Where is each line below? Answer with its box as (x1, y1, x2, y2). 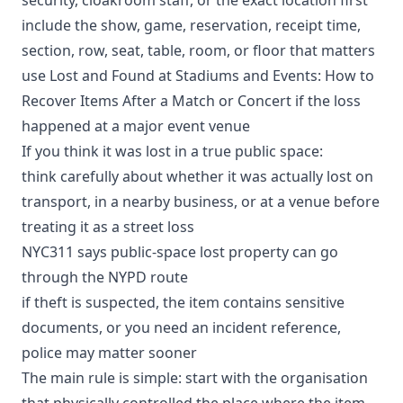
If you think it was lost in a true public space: (22, 140, 323, 161)
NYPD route (108, 266, 188, 287)
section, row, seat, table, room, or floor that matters (22, 40, 375, 60)
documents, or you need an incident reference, (22, 317, 341, 337)
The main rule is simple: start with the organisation (22, 367, 368, 388)
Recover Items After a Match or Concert (22, 90, 291, 111)
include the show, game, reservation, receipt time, (22, 14, 361, 35)
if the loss (291, 90, 361, 111)
